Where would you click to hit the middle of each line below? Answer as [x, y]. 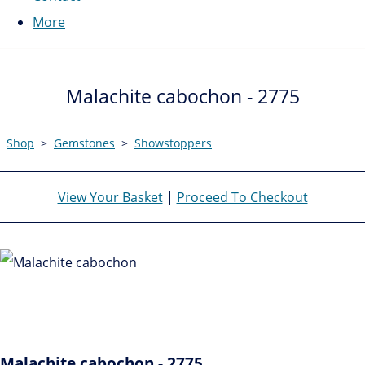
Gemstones [84, 143]
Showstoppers [173, 143]
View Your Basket [110, 197]
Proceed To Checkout [242, 197]
